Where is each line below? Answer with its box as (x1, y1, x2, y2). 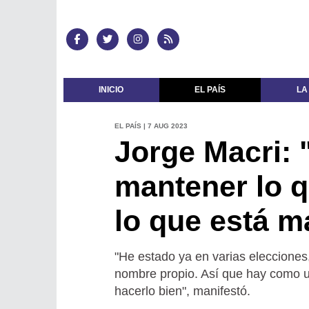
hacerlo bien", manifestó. (114, 283, 250, 298)
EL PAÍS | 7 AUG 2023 (114, 121, 188, 130)
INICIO (99, 85, 124, 95)
